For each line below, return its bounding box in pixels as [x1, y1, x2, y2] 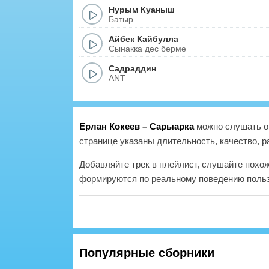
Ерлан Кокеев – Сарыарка [79, 121, 194, 131]
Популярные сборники [79, 246, 214, 259]
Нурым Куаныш [109, 4, 175, 14]
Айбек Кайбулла [109, 34, 178, 44]
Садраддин [109, 63, 156, 73]
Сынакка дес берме [109, 43, 186, 53]
